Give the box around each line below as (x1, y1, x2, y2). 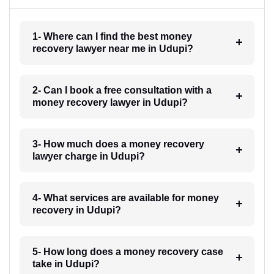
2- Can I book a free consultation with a (32, 84, 212, 95)
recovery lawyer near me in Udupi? (32, 43, 193, 54)
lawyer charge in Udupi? (32, 150, 145, 161)
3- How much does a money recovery (32, 138, 204, 149)
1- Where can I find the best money (32, 31, 192, 42)
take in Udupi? (32, 258, 100, 269)
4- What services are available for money (32, 192, 219, 203)
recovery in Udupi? (32, 204, 121, 215)
